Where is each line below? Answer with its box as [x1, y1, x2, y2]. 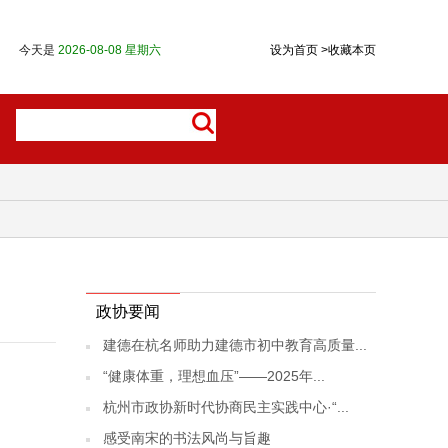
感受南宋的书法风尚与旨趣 [103, 430, 271, 446]
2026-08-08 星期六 [58, 43, 161, 57]
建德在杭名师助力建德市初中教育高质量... [103, 337, 367, 353]
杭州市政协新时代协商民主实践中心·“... [103, 399, 349, 415]
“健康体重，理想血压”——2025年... [103, 368, 325, 384]
